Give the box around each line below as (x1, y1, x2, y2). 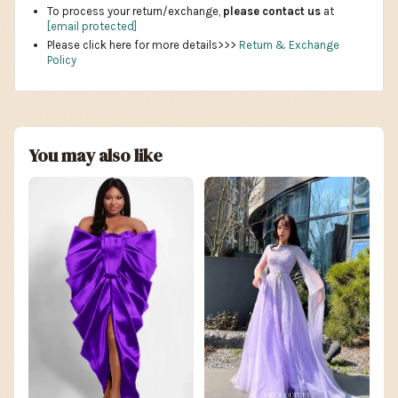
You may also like (28, 142, 163, 168)
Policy (47, 52, 76, 67)
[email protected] (47, 19, 137, 33)
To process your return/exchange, (47, 4, 223, 18)
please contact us (223, 4, 321, 18)
